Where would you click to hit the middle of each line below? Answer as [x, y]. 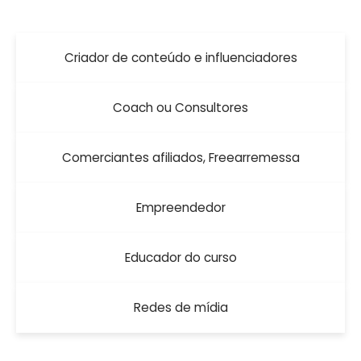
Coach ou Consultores [180, 108]
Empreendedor [180, 207]
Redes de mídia [180, 307]
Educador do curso [180, 257]
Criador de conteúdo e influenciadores [180, 58]
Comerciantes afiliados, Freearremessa [180, 158]
